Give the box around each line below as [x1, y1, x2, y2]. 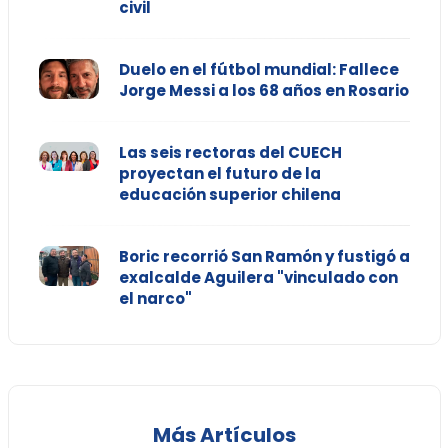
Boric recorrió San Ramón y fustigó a [118, 246, 410, 268]
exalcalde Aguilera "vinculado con [118, 267, 398, 289]
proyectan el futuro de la [118, 163, 321, 185]
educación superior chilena [118, 184, 341, 206]
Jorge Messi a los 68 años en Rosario [118, 80, 409, 102]
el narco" [118, 288, 192, 310]
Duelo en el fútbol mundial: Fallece [118, 59, 399, 81]
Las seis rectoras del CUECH [118, 142, 342, 164]
